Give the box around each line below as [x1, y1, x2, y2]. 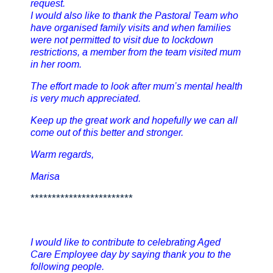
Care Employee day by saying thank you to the [30, 249, 231, 260]
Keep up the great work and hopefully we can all [30, 115, 238, 126]
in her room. [30, 59, 82, 69]
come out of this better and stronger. [30, 127, 183, 138]
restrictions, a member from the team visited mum [30, 47, 241, 57]
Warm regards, [30, 149, 94, 160]
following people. [30, 261, 104, 272]
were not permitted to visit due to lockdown [30, 35, 213, 45]
